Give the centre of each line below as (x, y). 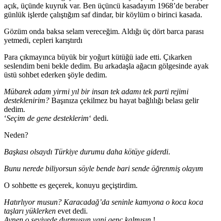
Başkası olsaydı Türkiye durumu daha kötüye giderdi (86, 151)
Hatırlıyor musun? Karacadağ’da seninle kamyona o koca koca (104, 202)
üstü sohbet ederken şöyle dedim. (55, 74)
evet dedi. (72, 211)
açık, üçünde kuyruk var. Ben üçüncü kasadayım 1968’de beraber (106, 5)
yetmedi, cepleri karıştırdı (43, 40)
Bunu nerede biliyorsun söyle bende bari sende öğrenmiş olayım (104, 168)
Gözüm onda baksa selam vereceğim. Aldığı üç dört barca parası (104, 31)
